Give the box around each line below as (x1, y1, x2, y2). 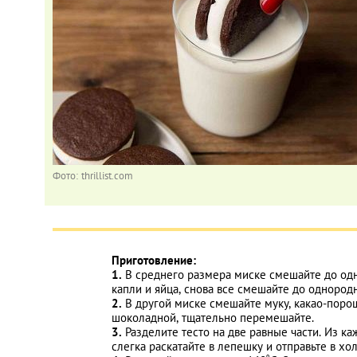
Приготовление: (112, 253, 196, 268)
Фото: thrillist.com (53, 169, 133, 182)
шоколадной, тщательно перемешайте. (112, 310, 314, 325)
